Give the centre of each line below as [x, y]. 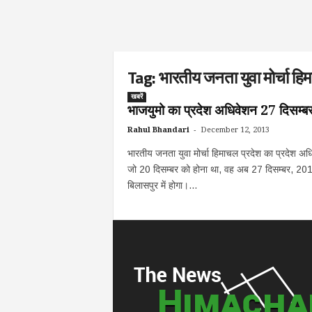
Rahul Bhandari [158, 130]
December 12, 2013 [235, 130]
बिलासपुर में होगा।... [162, 185]
